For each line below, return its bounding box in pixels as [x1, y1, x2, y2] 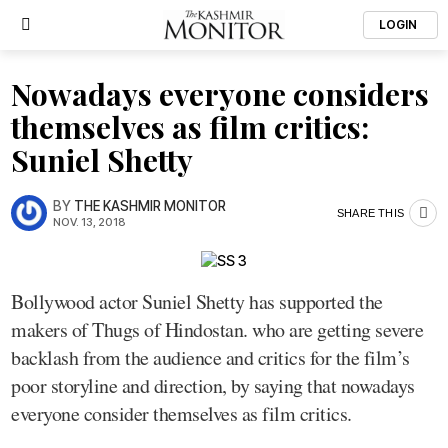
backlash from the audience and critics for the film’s [11, 343, 410, 371]
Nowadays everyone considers [11, 74, 429, 114]
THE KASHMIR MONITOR [74, 197, 226, 214]
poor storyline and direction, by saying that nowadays [11, 371, 415, 399]
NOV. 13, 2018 [53, 214, 126, 229]
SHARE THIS [337, 206, 404, 219]
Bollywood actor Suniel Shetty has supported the [11, 287, 383, 315]
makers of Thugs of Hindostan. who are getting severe [11, 315, 423, 343]
